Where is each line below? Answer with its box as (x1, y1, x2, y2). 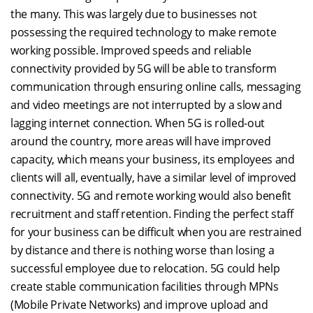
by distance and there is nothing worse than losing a (10, 242, 275, 258)
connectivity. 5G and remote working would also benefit (10, 188, 291, 203)
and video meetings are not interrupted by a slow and (10, 97, 282, 112)
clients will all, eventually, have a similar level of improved (10, 170, 297, 185)
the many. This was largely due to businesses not (10, 6, 257, 22)
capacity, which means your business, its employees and (10, 152, 295, 167)
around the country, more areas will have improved (10, 133, 271, 149)
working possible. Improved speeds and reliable (10, 43, 252, 58)
